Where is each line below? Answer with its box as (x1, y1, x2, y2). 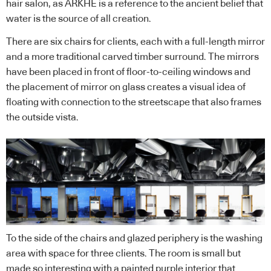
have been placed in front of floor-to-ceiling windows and (6, 67, 250, 77)
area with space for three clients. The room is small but (6, 248, 241, 258)
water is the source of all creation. (6, 14, 151, 24)
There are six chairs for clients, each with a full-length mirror (6, 36, 265, 47)
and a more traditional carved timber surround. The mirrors (6, 51, 259, 62)
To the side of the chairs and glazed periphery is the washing (6, 233, 263, 243)
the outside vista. (6, 112, 79, 122)
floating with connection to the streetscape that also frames (6, 97, 261, 107)
